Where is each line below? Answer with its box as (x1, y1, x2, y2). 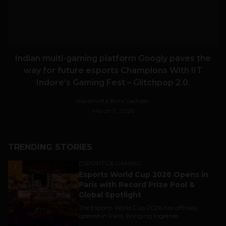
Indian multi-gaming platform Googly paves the (15, 53, 211, 64)
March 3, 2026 (92, 107, 134, 115)
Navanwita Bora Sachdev (76, 97, 150, 105)
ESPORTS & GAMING (79, 159, 141, 167)
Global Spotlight (79, 190, 141, 200)
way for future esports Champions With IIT (24, 66, 202, 76)
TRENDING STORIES (8, 142, 92, 152)
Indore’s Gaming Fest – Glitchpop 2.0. (36, 78, 190, 88)
